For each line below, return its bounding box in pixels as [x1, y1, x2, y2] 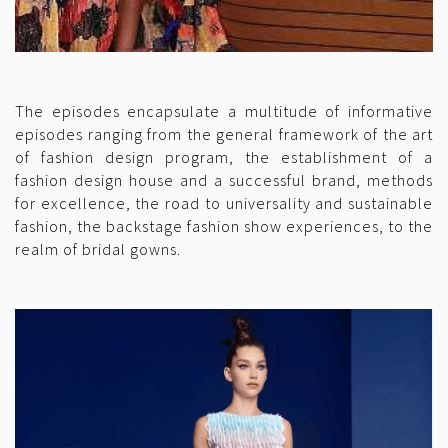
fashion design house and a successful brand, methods [15, 170, 433, 191]
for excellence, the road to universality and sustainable [15, 193, 433, 214]
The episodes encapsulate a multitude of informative [15, 101, 433, 122]
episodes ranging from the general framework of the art [15, 124, 433, 145]
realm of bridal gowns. [15, 239, 181, 260]
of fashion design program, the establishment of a [15, 147, 433, 168]
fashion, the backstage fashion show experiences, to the [15, 216, 433, 237]
